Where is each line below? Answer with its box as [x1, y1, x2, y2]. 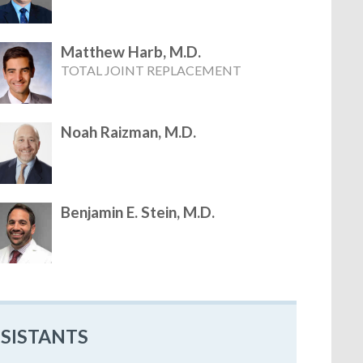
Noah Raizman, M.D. [61, 122, 197, 142]
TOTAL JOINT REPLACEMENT [61, 62, 242, 79]
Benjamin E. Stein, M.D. [61, 202, 216, 221]
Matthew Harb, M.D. [61, 42, 202, 62]
